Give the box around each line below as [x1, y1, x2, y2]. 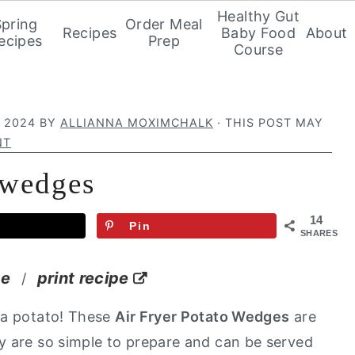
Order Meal [125, 16, 203, 32]
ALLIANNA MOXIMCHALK [60, 116, 213, 129]
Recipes [62, 24, 117, 41]
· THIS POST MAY [213, 116, 323, 129]
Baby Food [220, 24, 296, 41]
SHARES [300, 228, 338, 238]
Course [233, 40, 284, 58]
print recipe [36, 268, 129, 288]
